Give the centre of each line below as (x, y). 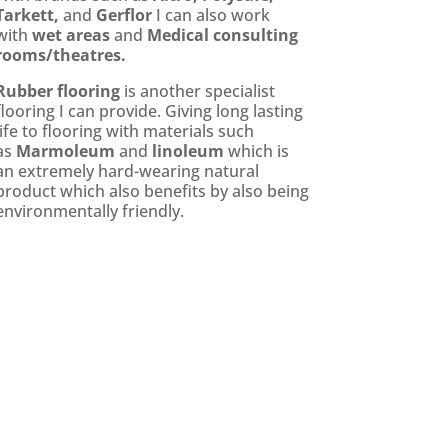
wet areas (72, 35)
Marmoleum (65, 151)
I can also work (212, 15)
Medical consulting (222, 35)
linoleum (187, 151)
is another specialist (197, 91)
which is (258, 151)
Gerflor (123, 15)
